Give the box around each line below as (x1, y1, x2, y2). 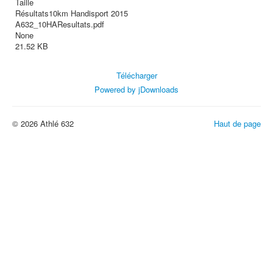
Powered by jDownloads (94, 83, 179, 96)
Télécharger (116, 69, 157, 82)
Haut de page (214, 118, 261, 130)
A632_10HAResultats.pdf (15, 18, 104, 30)
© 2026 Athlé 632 (12, 118, 74, 130)
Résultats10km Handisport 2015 (15, 7, 128, 19)
